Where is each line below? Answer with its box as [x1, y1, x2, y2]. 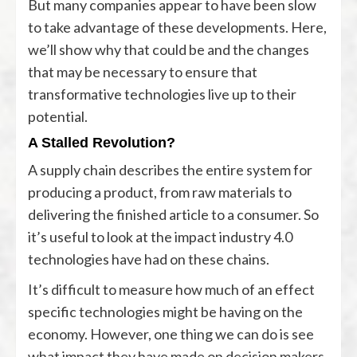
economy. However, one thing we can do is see [28, 324, 314, 343]
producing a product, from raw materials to [28, 182, 292, 201]
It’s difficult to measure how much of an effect [28, 280, 315, 298]
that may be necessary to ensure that [28, 62, 257, 80]
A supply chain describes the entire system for [28, 160, 312, 178]
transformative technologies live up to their [28, 84, 296, 103]
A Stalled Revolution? [28, 134, 175, 151]
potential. [28, 107, 88, 125]
